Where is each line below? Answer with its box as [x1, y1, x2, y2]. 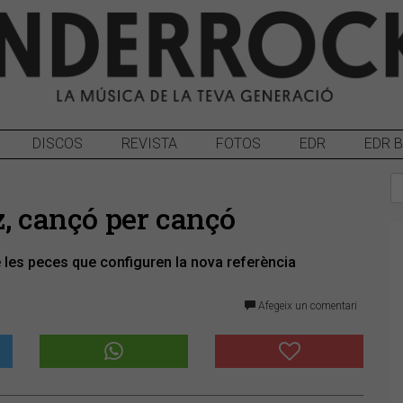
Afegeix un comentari [255, 299, 357, 312]
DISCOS [31, 134, 83, 152]
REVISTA [121, 134, 177, 152]
